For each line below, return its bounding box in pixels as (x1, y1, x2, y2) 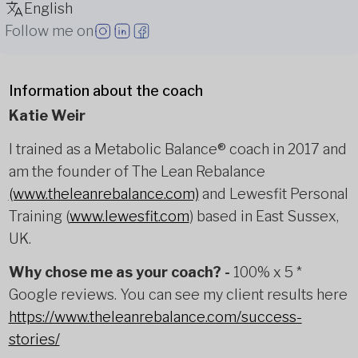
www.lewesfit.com (69, 208, 189, 225)
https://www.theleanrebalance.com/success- (8, 308, 302, 325)
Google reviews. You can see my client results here (8, 286, 348, 303)
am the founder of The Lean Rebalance (8, 163, 265, 180)
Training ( (8, 208, 70, 225)
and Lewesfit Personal (198, 185, 348, 202)
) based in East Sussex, (189, 208, 339, 225)
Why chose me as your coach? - (8, 264, 230, 280)
